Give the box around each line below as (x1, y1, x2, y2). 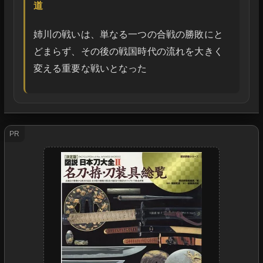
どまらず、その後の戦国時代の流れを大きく (33, 46, 223, 57)
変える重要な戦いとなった (33, 63, 147, 74)
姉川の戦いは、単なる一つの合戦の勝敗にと (33, 29, 223, 40)
